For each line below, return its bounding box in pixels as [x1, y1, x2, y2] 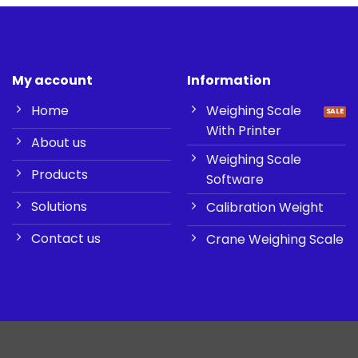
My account [11, 71, 93, 90]
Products [30, 165, 88, 185]
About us [30, 133, 86, 153]
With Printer [205, 121, 281, 141]
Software [205, 169, 264, 189]
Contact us [30, 229, 101, 249]
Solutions [30, 197, 87, 217]
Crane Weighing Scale [205, 230, 344, 249]
